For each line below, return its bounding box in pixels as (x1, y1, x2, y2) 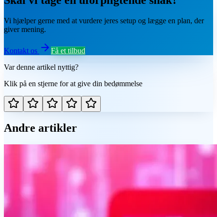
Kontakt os (4, 46, 39, 55)
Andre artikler (4, 121, 77, 134)
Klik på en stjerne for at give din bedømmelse (4, 79, 142, 88)
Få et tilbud (51, 46, 85, 55)
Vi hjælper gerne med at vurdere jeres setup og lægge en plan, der (4, 16, 204, 25)
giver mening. (4, 25, 46, 33)
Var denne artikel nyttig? (4, 62, 78, 71)
